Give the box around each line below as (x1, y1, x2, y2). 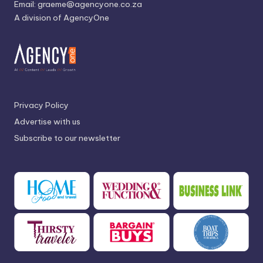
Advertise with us (14, 116, 80, 127)
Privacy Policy (14, 99, 69, 110)
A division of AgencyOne (14, 12, 109, 23)
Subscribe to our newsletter (14, 132, 120, 143)
